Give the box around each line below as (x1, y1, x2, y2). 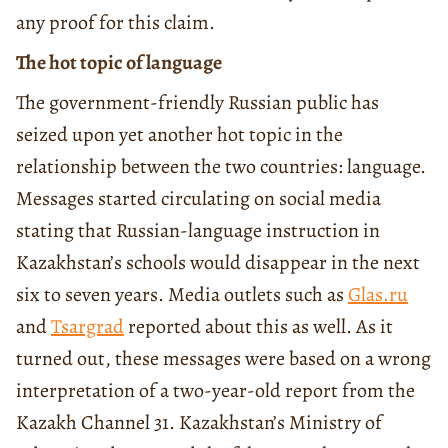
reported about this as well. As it (124, 312, 393, 340)
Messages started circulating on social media (16, 184, 381, 212)
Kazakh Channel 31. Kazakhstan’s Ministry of (16, 408, 382, 436)
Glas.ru (348, 280, 408, 308)
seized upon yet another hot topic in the (16, 120, 343, 148)
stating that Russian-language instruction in (16, 216, 380, 244)
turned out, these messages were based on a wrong (16, 344, 431, 372)
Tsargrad (51, 312, 124, 340)
